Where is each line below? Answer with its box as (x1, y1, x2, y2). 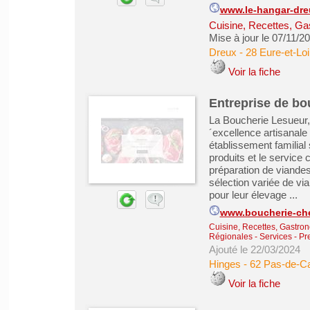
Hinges (208, 258, 241, 270)
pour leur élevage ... (208, 189, 298, 201)
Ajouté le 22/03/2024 (208, 244, 300, 255)
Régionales (208, 232, 253, 241)
